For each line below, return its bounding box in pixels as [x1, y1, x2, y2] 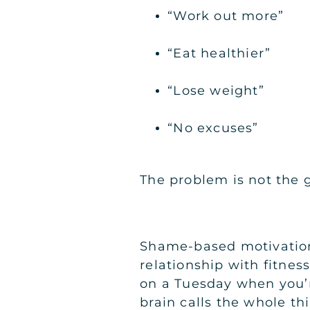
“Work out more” [167, 8, 284, 24]
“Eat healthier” [167, 45, 271, 61]
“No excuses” [167, 120, 259, 136]
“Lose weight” [167, 82, 264, 98]
